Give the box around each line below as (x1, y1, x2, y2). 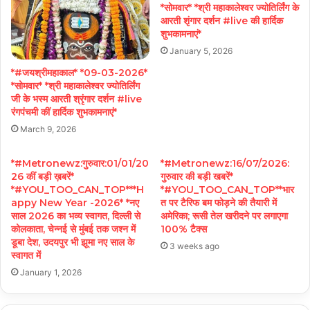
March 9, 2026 (20, 123, 76, 134)
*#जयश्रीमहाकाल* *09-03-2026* (11, 66, 147, 79)
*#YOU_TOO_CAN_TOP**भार (161, 183, 294, 196)
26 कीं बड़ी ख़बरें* (11, 170, 74, 183)
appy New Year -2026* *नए (11, 196, 139, 209)
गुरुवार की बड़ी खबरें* (161, 170, 233, 183)
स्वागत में (11, 248, 41, 262)
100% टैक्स (161, 222, 207, 235)
